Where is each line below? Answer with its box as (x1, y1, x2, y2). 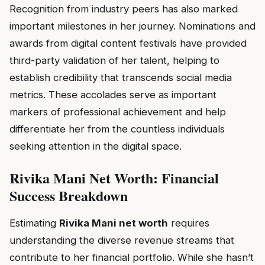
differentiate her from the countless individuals (9, 123, 225, 135)
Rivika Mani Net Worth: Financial (9, 167, 219, 189)
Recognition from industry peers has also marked (9, 3, 238, 15)
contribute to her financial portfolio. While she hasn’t (9, 251, 254, 264)
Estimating (9, 217, 59, 230)
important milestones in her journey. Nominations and (9, 20, 256, 33)
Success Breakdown (9, 185, 128, 206)
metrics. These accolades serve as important (9, 89, 216, 101)
